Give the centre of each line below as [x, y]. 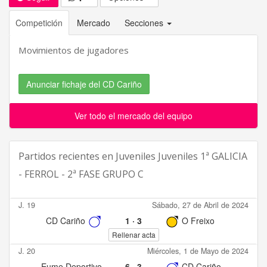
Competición [39, 23]
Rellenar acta [133, 235]
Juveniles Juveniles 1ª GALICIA [181, 156]
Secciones [145, 23]
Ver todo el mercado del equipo [133, 116]
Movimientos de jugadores [74, 50]
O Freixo [197, 221]
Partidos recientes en [67, 156]
